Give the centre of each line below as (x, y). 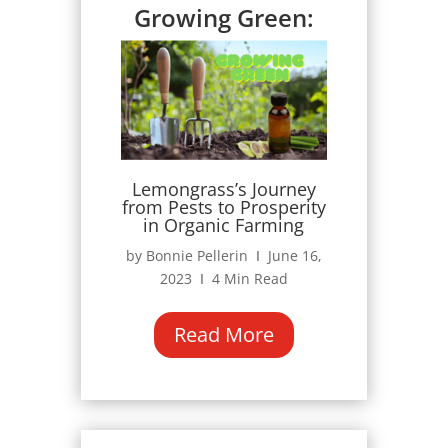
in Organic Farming (224, 225)
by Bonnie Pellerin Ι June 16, (223, 256)
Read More (223, 335)
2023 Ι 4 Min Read (223, 279)
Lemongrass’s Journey (223, 189)
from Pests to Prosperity (223, 207)
